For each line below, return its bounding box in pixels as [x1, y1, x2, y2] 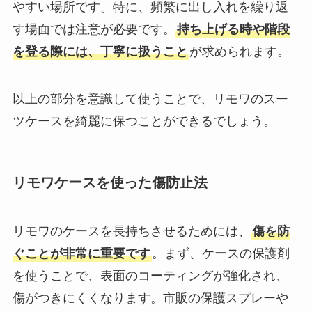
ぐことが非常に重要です [12, 246, 150, 260]
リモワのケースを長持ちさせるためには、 [12, 224, 251, 238]
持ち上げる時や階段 [176, 22, 290, 37]
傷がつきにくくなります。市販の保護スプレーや [12, 290, 288, 305]
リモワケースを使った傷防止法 [12, 175, 208, 191]
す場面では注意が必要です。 [12, 22, 175, 37]
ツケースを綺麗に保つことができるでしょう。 [12, 114, 276, 128]
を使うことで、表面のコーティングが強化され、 [12, 268, 288, 283]
